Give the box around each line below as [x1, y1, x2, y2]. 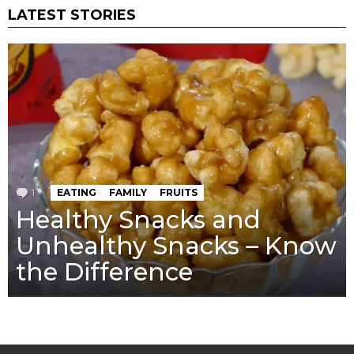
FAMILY [109, 186, 147, 199]
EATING [57, 186, 96, 199]
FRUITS [160, 186, 198, 199]
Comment [38, 186, 86, 199]
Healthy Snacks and [16, 205, 261, 235]
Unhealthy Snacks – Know [16, 231, 337, 262]
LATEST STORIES [8, 6, 136, 24]
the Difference [16, 257, 193, 288]
